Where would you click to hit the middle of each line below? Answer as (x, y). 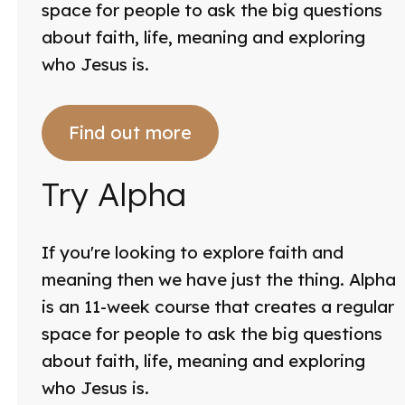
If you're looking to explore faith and (192, 253)
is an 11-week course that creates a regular (217, 307)
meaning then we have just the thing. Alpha (218, 280)
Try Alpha (113, 193)
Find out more (130, 132)
